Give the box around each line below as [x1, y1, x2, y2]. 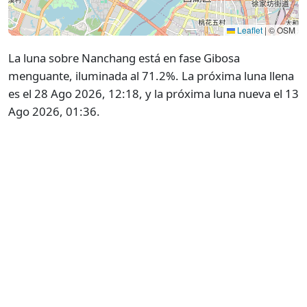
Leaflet [235, 24, 262, 36]
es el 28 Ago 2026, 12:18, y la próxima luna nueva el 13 [8, 86, 299, 102]
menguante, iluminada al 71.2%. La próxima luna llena [8, 68, 294, 84]
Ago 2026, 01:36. [8, 103, 100, 120]
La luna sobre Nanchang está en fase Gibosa [8, 50, 240, 66]
